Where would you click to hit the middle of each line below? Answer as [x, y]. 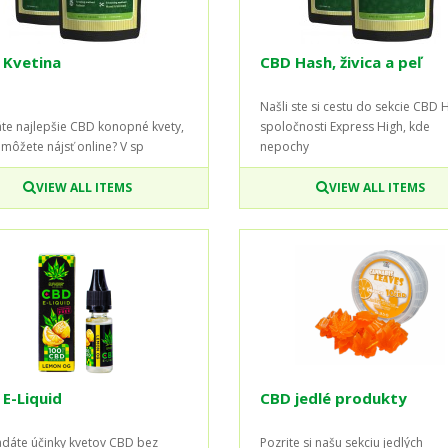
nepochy [284, 146]
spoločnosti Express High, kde [344, 126]
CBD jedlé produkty [333, 397]
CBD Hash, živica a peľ [340, 61]
